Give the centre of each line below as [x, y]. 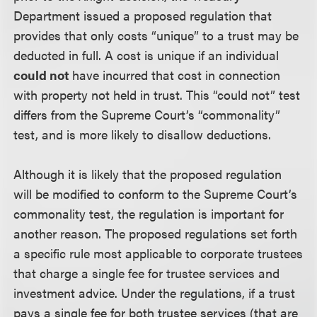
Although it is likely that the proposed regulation [148, 174]
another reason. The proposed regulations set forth [156, 233]
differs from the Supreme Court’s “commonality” [147, 114]
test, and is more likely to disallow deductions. [143, 134]
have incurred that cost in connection [177, 75]
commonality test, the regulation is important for [149, 213]
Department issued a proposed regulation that [143, 15]
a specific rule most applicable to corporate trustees [158, 253]
